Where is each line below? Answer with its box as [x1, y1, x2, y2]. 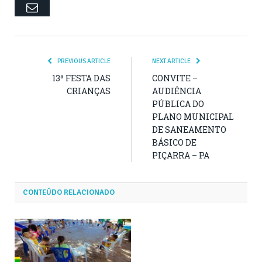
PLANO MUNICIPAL [152, 111, 234, 122]
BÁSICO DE [152, 136, 196, 148]
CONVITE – [152, 72, 198, 84]
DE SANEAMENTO [152, 123, 226, 135]
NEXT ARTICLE [152, 57, 192, 65]
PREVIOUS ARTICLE [56, 57, 111, 65]
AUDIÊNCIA [152, 85, 201, 96]
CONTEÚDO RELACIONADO [23, 187, 115, 197]
